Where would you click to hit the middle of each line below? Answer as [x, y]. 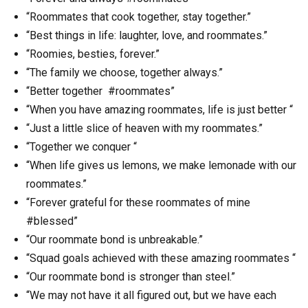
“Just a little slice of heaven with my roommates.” [144, 129]
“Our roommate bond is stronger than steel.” [131, 277]
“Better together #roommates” [100, 91]
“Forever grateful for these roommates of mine [140, 203]
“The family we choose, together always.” [124, 73]
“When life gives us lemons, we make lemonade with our [161, 166]
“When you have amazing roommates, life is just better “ [159, 110]
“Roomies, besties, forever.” [93, 54]
